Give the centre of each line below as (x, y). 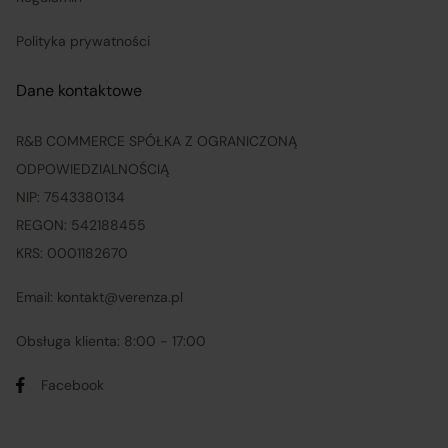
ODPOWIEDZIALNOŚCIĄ (92, 168)
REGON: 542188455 (81, 224)
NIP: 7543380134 (70, 196)
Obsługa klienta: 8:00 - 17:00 (111, 340)
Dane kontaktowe (79, 90)
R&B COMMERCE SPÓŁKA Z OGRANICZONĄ (156, 140)
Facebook (72, 384)
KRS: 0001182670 (72, 252)
